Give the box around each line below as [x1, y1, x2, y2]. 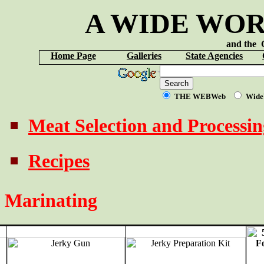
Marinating [5, 190, 97, 211]
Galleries [127, 51, 161, 61]
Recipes [28, 151, 90, 171]
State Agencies [186, 51, 243, 61]
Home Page [50, 51, 96, 61]
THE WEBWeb [174, 92, 226, 101]
